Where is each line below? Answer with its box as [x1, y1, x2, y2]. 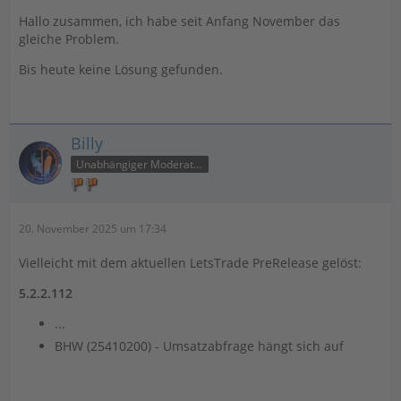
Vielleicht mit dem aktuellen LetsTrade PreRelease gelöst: [19, 253, 362, 271]
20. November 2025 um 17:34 [19, 220, 166, 236]
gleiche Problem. [19, 30, 119, 47]
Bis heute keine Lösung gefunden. [19, 60, 223, 78]
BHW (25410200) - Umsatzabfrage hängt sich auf [55, 337, 344, 354]
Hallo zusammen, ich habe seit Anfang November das [19, 12, 340, 30]
